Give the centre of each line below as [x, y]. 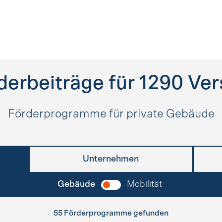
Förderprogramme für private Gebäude [111, 114]
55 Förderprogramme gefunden [111, 213]
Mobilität [144, 184]
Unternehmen [111, 159]
